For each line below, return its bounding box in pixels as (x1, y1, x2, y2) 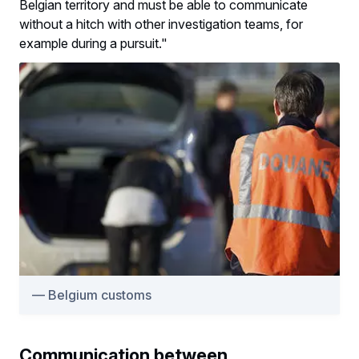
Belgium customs (48, 286, 151, 303)
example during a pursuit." (19, 35, 167, 52)
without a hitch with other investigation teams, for (19, 16, 303, 33)
